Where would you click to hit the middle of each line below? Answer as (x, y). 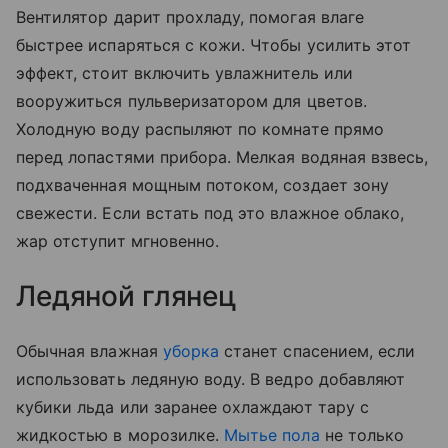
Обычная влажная (89, 350)
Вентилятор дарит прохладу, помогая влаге (190, 16)
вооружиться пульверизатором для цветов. (191, 100)
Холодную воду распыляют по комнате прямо (200, 128)
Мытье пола (272, 434)
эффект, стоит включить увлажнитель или (184, 72)
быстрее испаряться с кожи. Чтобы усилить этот (214, 44)
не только (362, 434)
